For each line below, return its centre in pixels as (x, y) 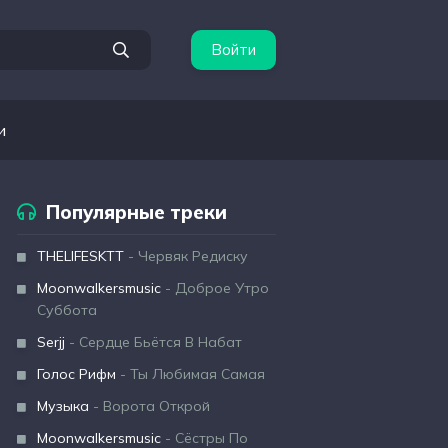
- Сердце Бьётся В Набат (153, 342)
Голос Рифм (76, 374)
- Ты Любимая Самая (190, 374)
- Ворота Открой (149, 406)
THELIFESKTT (80, 256)
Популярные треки (136, 212)
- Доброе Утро (215, 288)
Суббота (67, 310)
